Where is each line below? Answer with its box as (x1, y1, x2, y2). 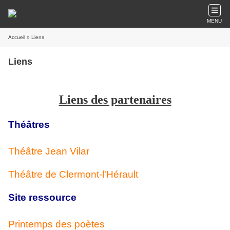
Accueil (8, 34, 25, 40)
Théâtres (8, 119, 50, 130)
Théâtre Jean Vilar (8, 146, 89, 157)
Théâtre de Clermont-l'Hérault (8, 169, 138, 180)
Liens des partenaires (59, 93, 171, 106)
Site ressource (8, 192, 76, 203)
